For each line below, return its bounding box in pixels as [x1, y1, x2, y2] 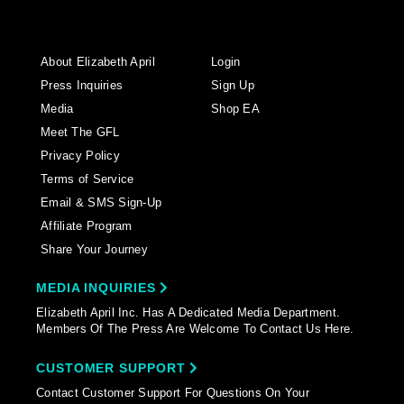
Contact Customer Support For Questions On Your [36, 386, 309, 399]
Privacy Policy [41, 149, 120, 162]
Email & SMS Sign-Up [41, 196, 162, 209]
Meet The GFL [41, 125, 120, 139]
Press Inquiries [41, 78, 124, 92]
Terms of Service [41, 172, 134, 186]
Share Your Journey [41, 243, 149, 256]
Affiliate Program [41, 219, 133, 233]
